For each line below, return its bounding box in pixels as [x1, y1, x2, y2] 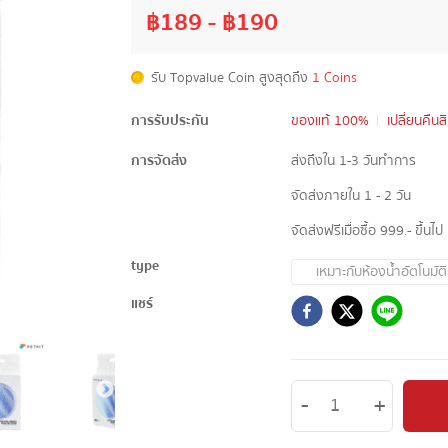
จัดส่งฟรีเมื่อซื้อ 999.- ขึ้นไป [291, 219, 443, 242]
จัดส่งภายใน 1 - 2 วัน [291, 184, 411, 207]
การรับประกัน [131, 109, 209, 132]
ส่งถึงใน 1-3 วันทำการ [291, 149, 416, 172]
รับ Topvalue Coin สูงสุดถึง [151, 66, 308, 89]
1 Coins [312, 66, 357, 89]
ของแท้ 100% [291, 109, 369, 132]
